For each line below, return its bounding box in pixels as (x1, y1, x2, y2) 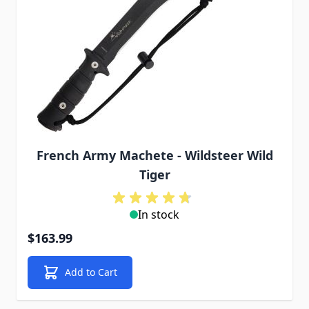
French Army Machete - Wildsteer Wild (36, 147, 273, 163)
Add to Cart (65, 266, 117, 279)
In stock (138, 207, 179, 222)
